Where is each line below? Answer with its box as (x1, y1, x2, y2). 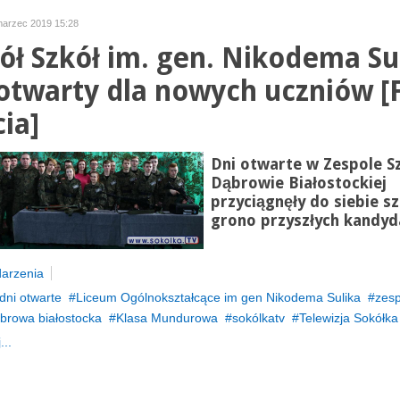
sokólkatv (231, 311, 285, 325)
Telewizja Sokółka (298, 311, 398, 325)
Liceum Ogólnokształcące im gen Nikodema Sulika (75, 290, 361, 304)
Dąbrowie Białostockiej (210, 174, 387, 192)
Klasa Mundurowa (115, 311, 218, 325)
